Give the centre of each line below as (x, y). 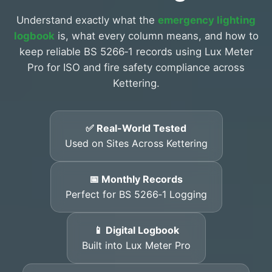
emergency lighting (207, 20)
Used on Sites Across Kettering (136, 143)
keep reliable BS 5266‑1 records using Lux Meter (136, 51)
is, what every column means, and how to (156, 36)
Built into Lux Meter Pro (136, 245)
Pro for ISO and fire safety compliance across (136, 67)
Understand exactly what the (87, 20)
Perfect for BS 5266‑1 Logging (136, 194)
